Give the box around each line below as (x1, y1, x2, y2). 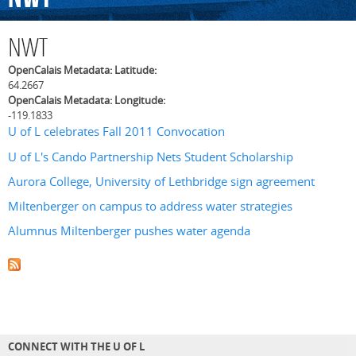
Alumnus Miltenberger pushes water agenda (8, 222, 250, 240)
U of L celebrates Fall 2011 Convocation (8, 123, 225, 141)
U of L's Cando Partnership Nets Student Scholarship (8, 148, 293, 165)
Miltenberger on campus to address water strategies (8, 198, 292, 215)
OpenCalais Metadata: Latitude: (8, 63, 159, 78)
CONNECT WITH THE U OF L (8, 339, 145, 354)
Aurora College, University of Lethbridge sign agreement (8, 172, 315, 190)
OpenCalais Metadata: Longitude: (8, 93, 168, 108)
